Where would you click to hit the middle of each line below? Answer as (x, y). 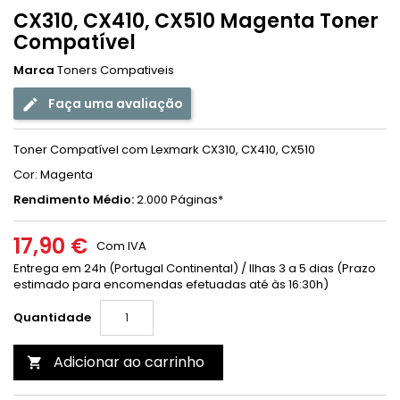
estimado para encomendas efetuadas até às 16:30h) (171, 284)
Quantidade (52, 317)
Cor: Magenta (53, 175)
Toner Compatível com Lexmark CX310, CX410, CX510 (164, 150)
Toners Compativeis (116, 70)
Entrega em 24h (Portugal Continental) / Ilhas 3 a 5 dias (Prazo (195, 268)
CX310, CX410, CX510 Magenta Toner (196, 21)
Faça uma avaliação (114, 103)
